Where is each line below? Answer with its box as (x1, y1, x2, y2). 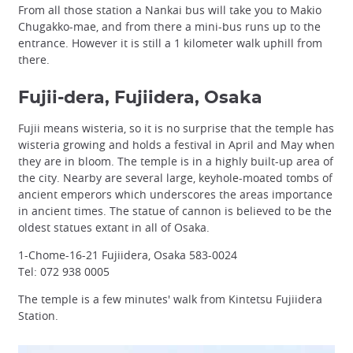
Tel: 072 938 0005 (18, 264, 110, 280)
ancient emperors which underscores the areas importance (18, 187, 333, 203)
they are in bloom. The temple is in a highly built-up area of (18, 154, 333, 169)
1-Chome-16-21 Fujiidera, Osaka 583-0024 (18, 247, 237, 263)
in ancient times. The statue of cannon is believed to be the (18, 203, 332, 219)
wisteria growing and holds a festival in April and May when (18, 137, 335, 153)
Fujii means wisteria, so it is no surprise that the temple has (18, 121, 334, 136)
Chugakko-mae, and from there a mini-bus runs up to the (18, 19, 321, 35)
